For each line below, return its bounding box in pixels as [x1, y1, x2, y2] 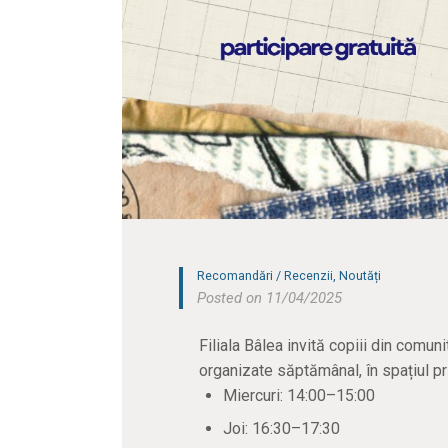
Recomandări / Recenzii [197, 268, 334, 284]
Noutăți [339, 268, 382, 284]
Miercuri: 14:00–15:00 [222, 386, 375, 406]
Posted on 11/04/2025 [197, 289, 343, 308]
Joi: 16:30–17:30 [222, 419, 340, 439]
